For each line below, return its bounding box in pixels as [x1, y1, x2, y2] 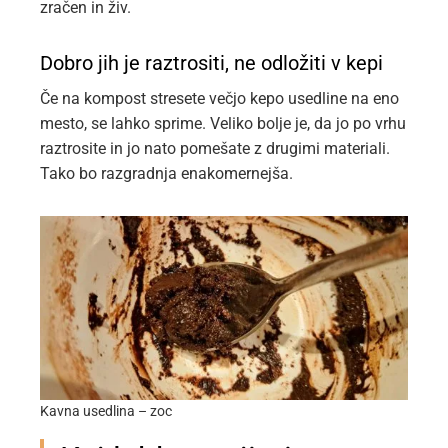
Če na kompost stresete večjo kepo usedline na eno [40, 89, 399, 108]
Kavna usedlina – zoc [40, 403, 172, 421]
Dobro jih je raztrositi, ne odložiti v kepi [40, 51, 383, 75]
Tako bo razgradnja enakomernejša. [40, 164, 293, 183]
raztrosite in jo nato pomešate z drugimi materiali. [40, 139, 390, 158]
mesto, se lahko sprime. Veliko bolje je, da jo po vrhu [40, 114, 406, 133]
